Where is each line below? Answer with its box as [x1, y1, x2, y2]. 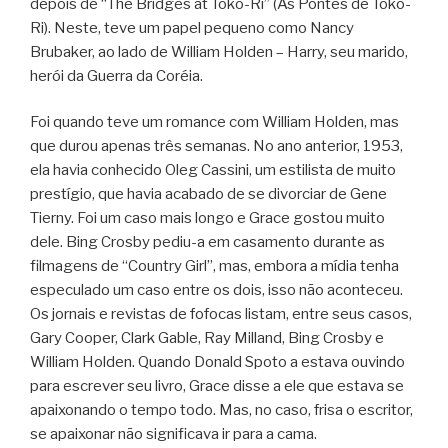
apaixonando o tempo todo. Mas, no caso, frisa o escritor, [30, 401, 413, 420]
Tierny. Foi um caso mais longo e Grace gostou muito [30, 209, 385, 228]
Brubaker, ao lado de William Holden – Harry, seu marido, [30, 42, 408, 61]
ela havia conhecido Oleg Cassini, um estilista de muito [30, 161, 396, 180]
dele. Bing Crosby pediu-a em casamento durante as [30, 233, 385, 252]
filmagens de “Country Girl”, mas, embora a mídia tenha [30, 257, 399, 276]
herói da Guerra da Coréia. [30, 66, 203, 85]
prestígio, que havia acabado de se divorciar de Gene [30, 185, 387, 204]
